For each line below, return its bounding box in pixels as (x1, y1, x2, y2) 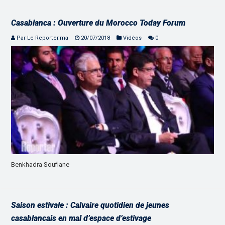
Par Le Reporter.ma (17, 35, 69, 42)
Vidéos (123, 35, 142, 42)
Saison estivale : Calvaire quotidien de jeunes (11, 200, 170, 210)
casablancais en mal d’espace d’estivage (11, 213, 152, 223)
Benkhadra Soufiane (11, 161, 70, 169)
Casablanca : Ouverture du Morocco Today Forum (11, 18, 186, 28)
